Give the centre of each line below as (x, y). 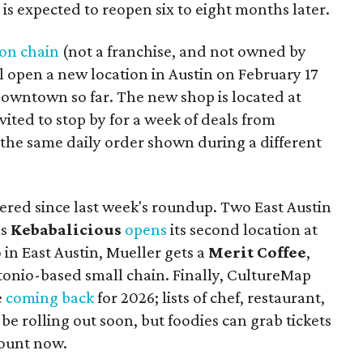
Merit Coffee (257, 252)
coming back (50, 297)
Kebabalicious (66, 229)
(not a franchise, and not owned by (183, 51)
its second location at (242, 229)
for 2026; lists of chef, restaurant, (209, 297)
